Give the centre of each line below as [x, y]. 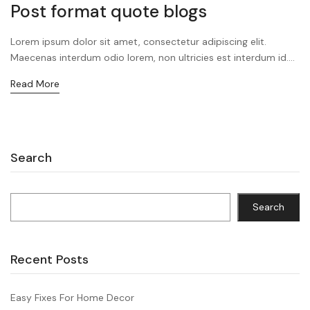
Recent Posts [49, 259]
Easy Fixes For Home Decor [72, 297]
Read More [35, 83]
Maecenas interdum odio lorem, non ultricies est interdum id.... [153, 57]
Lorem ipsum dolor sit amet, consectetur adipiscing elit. [138, 41]
